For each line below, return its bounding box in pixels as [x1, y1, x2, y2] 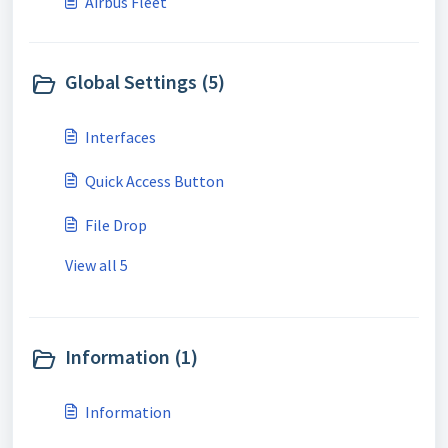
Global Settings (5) [65, 69, 225, 94]
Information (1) [65, 344, 198, 369]
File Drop [85, 215, 147, 235]
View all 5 [65, 255, 128, 275]
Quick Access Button [85, 171, 224, 191]
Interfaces [85, 127, 156, 147]
